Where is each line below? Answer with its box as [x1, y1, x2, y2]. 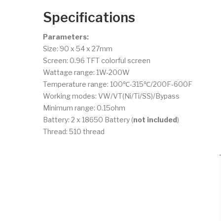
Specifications [43, 9, 135, 26]
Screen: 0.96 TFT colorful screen [43, 56, 150, 65]
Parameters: [43, 32, 89, 41]
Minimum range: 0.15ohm [43, 103, 125, 112]
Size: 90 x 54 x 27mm [43, 44, 112, 53]
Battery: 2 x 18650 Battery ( [43, 115, 133, 124]
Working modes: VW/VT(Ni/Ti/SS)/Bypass [43, 91, 180, 100]
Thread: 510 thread [43, 127, 105, 136]
